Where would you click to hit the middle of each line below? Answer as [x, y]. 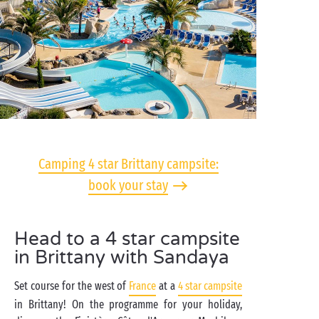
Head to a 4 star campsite [127, 239]
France [143, 286]
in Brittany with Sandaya [122, 257]
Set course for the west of [72, 286]
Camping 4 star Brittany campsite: [128, 164]
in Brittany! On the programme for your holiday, [128, 304]
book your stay [128, 185]
